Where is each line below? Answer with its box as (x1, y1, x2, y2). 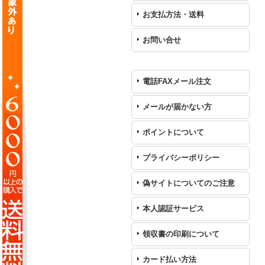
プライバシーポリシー (143, 153, 219, 162)
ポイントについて (143, 128, 204, 137)
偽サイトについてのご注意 (143, 179, 235, 188)
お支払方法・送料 (143, 10, 204, 19)
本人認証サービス (143, 204, 204, 213)
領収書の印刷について (143, 230, 219, 238)
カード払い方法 (143, 255, 196, 264)
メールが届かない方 (143, 102, 212, 111)
